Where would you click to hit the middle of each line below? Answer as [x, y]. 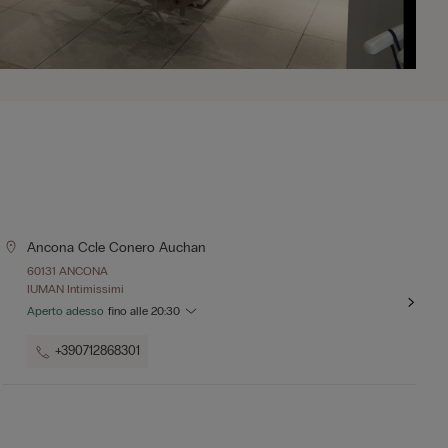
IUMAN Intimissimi [75, 289]
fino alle [129, 311]
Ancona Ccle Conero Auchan [116, 247]
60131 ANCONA [67, 271]
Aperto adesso [65, 311]
